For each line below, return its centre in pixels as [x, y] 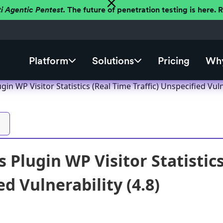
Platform [48, 61]
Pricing [173, 61]
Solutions [113, 61]
